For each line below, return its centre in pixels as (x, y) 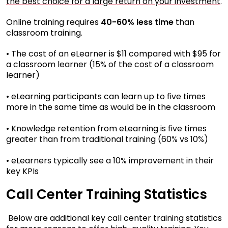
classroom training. (44, 33)
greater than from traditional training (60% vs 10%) (107, 139)
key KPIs (22, 171)
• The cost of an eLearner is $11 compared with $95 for (113, 53)
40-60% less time (137, 22)
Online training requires (53, 22)
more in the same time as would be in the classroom (111, 107)
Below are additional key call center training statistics (115, 218)
